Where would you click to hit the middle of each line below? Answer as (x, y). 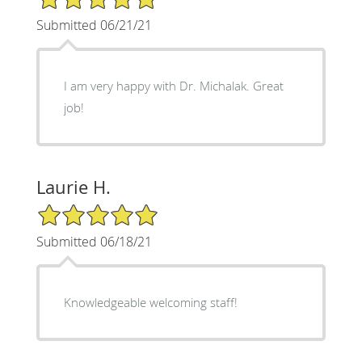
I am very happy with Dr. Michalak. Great (173, 85)
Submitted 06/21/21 (94, 25)
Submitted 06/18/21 (94, 241)
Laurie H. (73, 187)
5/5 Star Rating (76, 209)
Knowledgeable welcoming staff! (150, 302)
